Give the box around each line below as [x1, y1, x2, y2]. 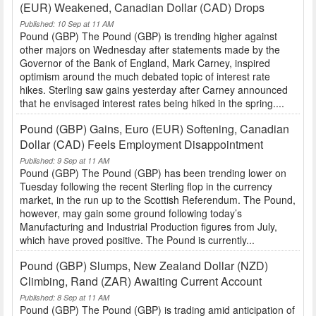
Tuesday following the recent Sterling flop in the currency [20, 179, 272, 194]
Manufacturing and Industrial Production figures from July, [20, 219, 277, 234]
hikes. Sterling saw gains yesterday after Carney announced [20, 83, 288, 97]
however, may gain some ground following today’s [20, 206, 242, 221]
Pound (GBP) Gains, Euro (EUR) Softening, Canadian [20, 121, 289, 138]
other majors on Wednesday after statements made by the [20, 42, 280, 57]
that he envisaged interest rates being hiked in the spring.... [20, 96, 284, 111]
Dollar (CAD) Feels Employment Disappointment [20, 136, 263, 153]
